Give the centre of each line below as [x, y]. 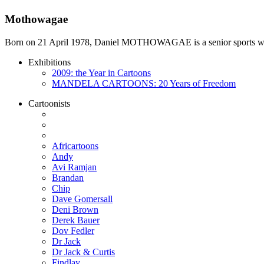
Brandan [68, 177]
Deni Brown [75, 209]
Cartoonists [49, 103]
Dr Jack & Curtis [83, 252]
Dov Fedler [73, 230]
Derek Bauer [76, 220]
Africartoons [75, 146]
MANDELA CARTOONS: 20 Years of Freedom [144, 83]
